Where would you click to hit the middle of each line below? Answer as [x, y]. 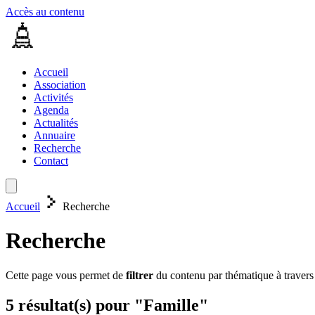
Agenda [51, 110]
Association [60, 85]
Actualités [56, 123]
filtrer [140, 275]
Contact [51, 161]
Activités [53, 97]
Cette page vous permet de [66, 275]
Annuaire [54, 135]
